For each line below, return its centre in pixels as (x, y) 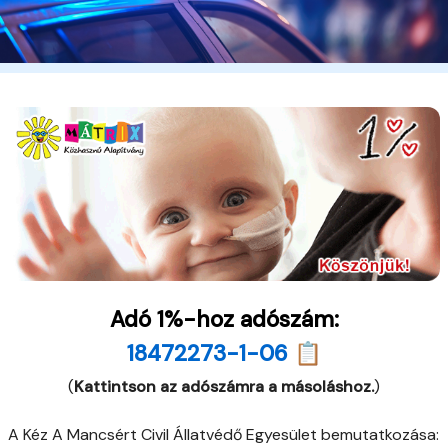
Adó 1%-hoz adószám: (224, 319)
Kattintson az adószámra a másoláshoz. (224, 386)
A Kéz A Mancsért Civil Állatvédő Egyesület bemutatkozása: (223, 434)
